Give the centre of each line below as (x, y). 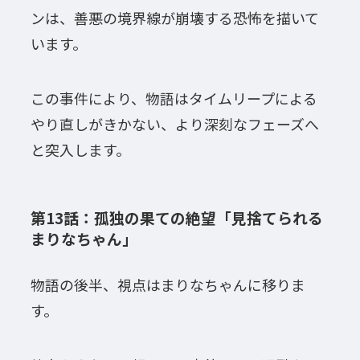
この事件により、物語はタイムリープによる (174, 98)
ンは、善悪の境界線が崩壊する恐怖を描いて (174, 17)
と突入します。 (80, 149)
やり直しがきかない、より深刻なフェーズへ (174, 123)
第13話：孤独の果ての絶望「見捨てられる (176, 218)
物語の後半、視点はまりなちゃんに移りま (168, 285)
